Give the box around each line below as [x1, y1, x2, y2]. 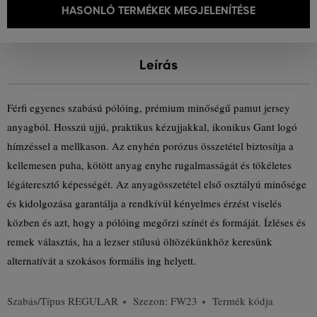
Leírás [139, 57, 178, 73]
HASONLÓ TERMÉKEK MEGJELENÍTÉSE [62, 4, 255, 17]
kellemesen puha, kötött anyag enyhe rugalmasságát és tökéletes [7, 158, 292, 172]
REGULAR [68, 294, 118, 308]
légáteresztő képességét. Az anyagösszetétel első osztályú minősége [7, 177, 306, 191]
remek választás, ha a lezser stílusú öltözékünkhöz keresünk [7, 234, 272, 248]
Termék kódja [212, 294, 273, 308]
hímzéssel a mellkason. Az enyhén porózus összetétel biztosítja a [7, 139, 294, 153]
